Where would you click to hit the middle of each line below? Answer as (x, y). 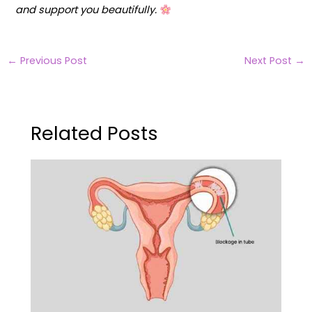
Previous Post (52, 60)
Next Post (270, 60)
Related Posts (95, 133)
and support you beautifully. (86, 10)
